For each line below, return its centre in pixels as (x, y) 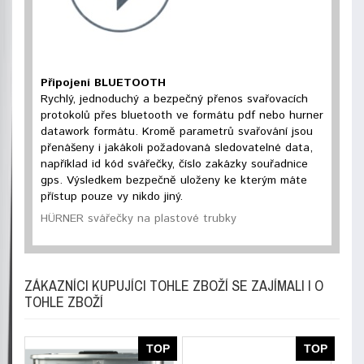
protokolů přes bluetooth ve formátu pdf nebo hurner (182, 115)
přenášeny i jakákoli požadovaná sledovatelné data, (177, 148)
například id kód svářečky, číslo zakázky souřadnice (174, 164)
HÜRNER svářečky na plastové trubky (139, 219)
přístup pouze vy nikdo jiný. (112, 197)
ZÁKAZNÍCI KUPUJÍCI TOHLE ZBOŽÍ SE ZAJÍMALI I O (174, 286)
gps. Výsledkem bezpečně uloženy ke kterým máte (174, 180)
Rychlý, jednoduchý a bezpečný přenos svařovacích (174, 99)
